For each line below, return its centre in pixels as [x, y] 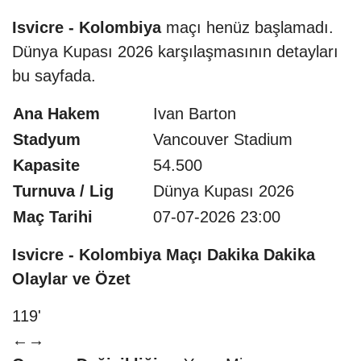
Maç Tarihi [53, 216]
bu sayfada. [54, 75]
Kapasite [46, 165]
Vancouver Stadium [223, 139]
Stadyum [47, 139]
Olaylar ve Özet [71, 278]
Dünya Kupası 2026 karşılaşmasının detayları [175, 51]
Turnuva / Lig [63, 191]
